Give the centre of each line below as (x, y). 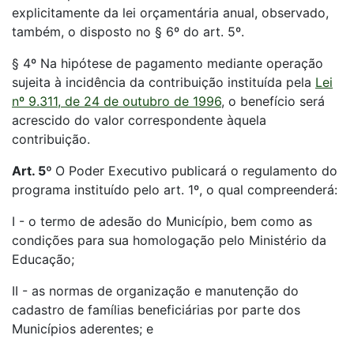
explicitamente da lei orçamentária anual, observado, (170, 13)
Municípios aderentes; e (83, 329)
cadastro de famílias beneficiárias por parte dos (156, 310)
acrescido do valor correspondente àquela (139, 120)
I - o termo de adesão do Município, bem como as (162, 221)
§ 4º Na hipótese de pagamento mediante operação (168, 63)
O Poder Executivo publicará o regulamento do (196, 171)
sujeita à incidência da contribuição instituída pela (164, 82)
